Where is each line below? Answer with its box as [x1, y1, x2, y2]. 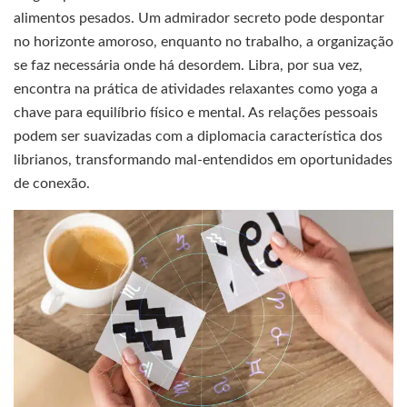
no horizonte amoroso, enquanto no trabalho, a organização [14, 35, 393, 50]
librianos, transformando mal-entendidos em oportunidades [14, 153, 392, 168]
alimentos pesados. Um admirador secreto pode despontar [14, 11, 384, 26]
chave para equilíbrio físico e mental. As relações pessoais [14, 105, 378, 121]
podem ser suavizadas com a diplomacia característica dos [14, 129, 382, 144]
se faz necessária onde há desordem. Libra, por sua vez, [14, 58, 362, 74]
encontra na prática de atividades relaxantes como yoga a [14, 82, 378, 97]
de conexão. [14, 176, 90, 192]
